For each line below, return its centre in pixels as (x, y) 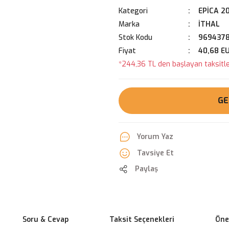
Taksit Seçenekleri (142, 220)
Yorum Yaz (155, 137)
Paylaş (146, 169)
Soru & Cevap (45, 220)
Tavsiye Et (155, 153)
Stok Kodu (135, 38)
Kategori (133, 11)
